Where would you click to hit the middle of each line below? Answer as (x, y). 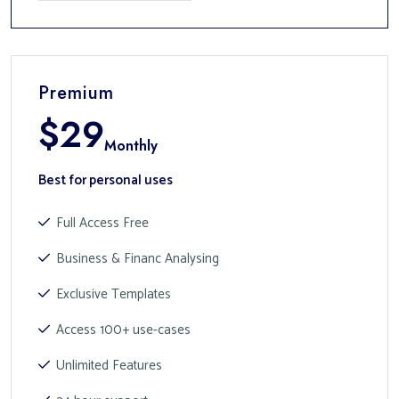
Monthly (131, 146)
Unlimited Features (109, 366)
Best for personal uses (106, 180)
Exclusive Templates (114, 294)
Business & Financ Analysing (138, 259)
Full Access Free (102, 223)
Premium (76, 93)
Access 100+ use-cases (123, 330)
